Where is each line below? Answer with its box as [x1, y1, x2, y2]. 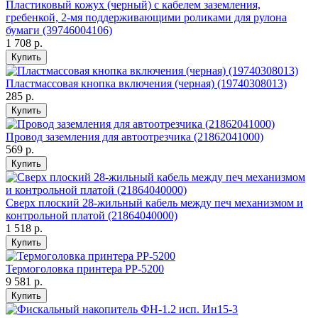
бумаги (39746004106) [6, 24, 112, 37]
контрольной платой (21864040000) [6, 209, 177, 222]
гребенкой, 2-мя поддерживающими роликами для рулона [6, 11, 287, 24]
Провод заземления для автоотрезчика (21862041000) [6, 131, 263, 143]
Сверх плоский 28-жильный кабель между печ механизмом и [6, 197, 303, 209]
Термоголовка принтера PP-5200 [6, 263, 164, 275]
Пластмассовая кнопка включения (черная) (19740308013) [6, 77, 287, 90]
